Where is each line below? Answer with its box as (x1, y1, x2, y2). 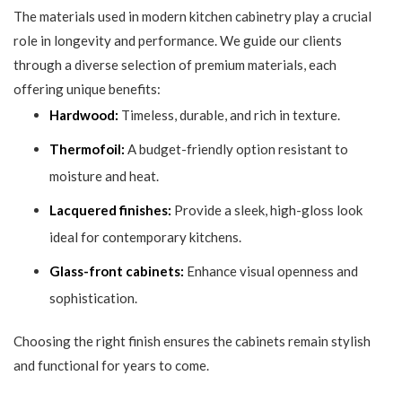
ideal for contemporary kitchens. (49, 229, 241, 246)
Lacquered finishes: (49, 202, 171, 219)
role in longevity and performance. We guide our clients (13, 32, 342, 49)
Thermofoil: (49, 141, 125, 158)
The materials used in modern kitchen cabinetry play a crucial (13, 8, 371, 25)
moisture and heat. (49, 168, 159, 185)
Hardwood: (49, 107, 118, 124)
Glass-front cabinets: (49, 263, 184, 280)
